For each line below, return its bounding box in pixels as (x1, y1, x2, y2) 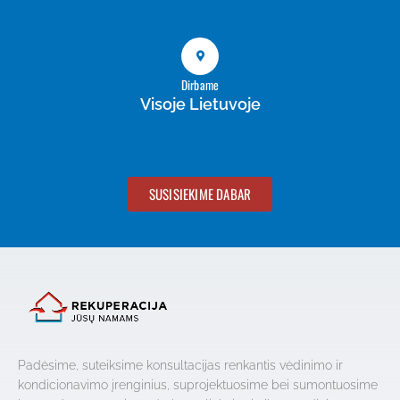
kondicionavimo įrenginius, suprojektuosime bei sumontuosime (18, 377, 378, 392)
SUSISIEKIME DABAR (148, 184, 252, 204)
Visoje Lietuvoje (139, 95, 261, 114)
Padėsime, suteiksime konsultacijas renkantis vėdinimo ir (18, 357, 343, 372)
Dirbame (180, 76, 220, 95)
